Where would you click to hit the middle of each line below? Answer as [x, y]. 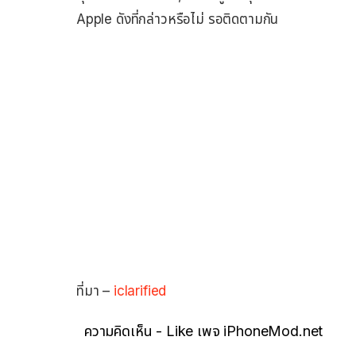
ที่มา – [95, 290]
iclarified [140, 290]
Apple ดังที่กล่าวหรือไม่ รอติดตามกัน [178, 19]
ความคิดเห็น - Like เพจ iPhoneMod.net [204, 331]
